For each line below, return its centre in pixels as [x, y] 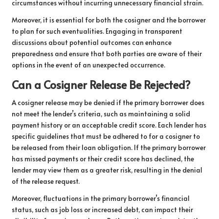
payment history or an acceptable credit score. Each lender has [109, 125]
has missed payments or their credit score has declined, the [103, 158]
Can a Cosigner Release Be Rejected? [101, 84]
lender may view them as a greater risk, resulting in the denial [107, 170]
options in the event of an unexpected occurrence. [88, 65]
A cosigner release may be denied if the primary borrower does [108, 102]
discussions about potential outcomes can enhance [92, 42]
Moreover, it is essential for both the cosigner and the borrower [109, 20]
